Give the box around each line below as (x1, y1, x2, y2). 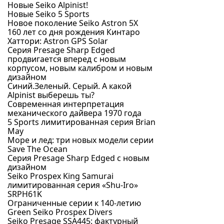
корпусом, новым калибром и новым (7, 62, 152, 73)
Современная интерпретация (7, 98, 124, 109)
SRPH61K (7, 188, 42, 199)
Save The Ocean (7, 143, 67, 154)
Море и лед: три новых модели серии (7, 134, 153, 145)
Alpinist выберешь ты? (7, 89, 94, 100)
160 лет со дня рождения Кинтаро (7, 26, 140, 37)
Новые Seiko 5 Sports (7, 8, 89, 19)
